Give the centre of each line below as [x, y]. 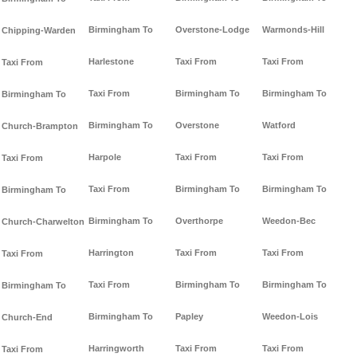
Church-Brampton [40, 126]
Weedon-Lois [290, 317]
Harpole [105, 157]
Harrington [111, 253]
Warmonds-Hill [293, 30]
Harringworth [116, 349]
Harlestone [111, 62]
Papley [189, 317]
